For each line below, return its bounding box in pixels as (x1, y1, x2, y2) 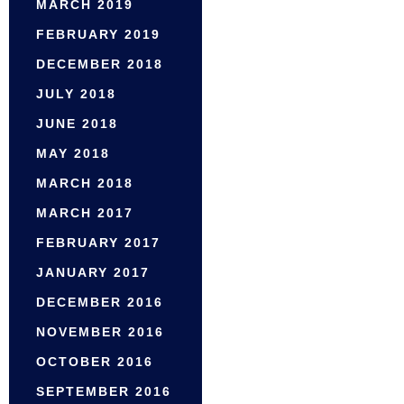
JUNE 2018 (36, 116, 118, 132)
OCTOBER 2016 (36, 354, 153, 370)
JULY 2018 (36, 87, 116, 102)
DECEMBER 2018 (36, 57, 163, 72)
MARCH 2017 (36, 206, 133, 221)
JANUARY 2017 (36, 265, 150, 280)
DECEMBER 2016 (36, 295, 163, 310)
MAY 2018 (36, 146, 110, 161)
